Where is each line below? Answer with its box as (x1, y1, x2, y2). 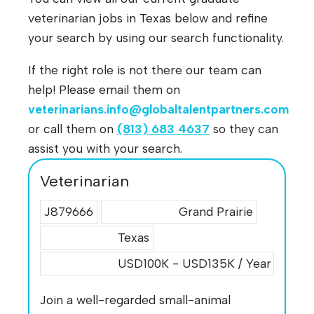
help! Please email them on (28, 81, 180, 97)
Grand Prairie (179, 204, 253, 219)
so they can (210, 121, 278, 136)
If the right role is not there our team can (28, 62, 261, 77)
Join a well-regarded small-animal (40, 292, 231, 307)
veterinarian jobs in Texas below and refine (28, 11, 268, 26)
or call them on (28, 121, 117, 136)
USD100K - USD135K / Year (114, 256, 271, 271)
